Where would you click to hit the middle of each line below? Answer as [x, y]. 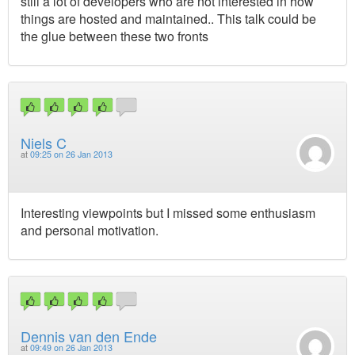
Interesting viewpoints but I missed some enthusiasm [168, 212]
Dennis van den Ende [89, 336]
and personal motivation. [90, 230]
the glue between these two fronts [115, 36]
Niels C [44, 142]
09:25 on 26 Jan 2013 [71, 154]
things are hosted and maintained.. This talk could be [168, 19]
